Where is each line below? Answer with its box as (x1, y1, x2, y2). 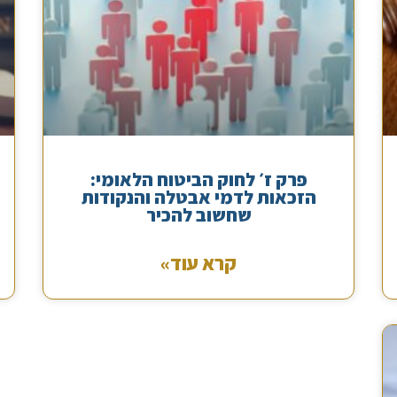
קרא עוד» (160, 251, 237, 276)
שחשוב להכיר (145, 203, 252, 228)
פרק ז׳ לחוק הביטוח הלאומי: (90, 167, 307, 192)
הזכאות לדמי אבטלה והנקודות (81, 185, 316, 210)
